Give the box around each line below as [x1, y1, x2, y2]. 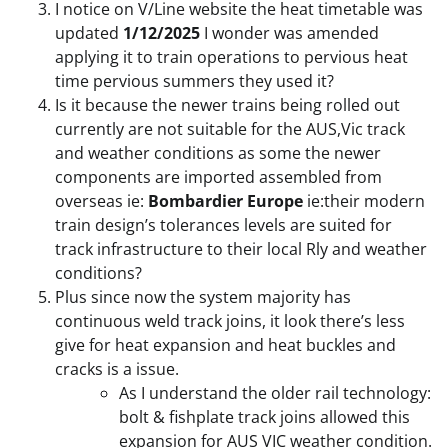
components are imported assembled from [55, 165, 382, 188]
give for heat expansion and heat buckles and [55, 333, 396, 356]
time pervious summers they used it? [55, 69, 334, 92]
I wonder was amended [200, 21, 379, 44]
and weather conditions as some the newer [55, 141, 381, 164]
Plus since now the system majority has [55, 285, 351, 308]
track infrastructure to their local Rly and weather [55, 237, 427, 260]
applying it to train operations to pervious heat [55, 45, 408, 68]
